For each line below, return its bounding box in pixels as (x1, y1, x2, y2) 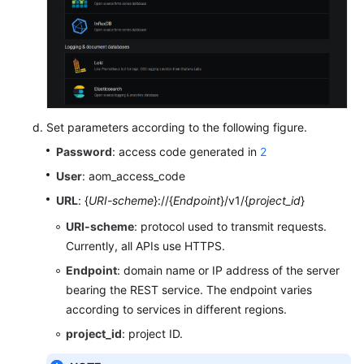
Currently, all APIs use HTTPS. (66, 238, 225, 253)
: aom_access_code (82, 168, 185, 183)
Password (56, 144, 112, 158)
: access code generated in (112, 144, 260, 158)
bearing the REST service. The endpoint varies (66, 282, 312, 297)
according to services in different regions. (66, 301, 287, 316)
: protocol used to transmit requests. (134, 219, 327, 233)
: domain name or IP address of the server (117, 262, 340, 277)
